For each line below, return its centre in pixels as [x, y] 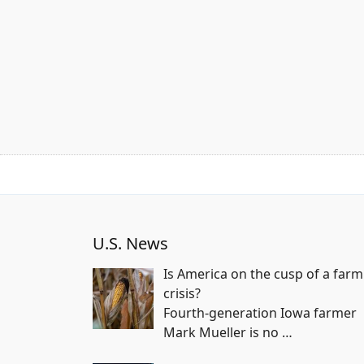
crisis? [182, 294]
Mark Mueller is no [223, 333]
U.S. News [130, 244]
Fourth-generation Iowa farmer [260, 313]
